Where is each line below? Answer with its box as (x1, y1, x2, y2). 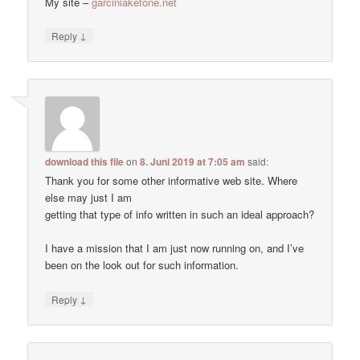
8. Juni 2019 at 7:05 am (140, 154, 246, 170)
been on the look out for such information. (45, 257, 239, 273)
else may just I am (45, 190, 133, 206)
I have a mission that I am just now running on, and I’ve (45, 240, 305, 256)
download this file (45, 154, 125, 170)
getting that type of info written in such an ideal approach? (45, 207, 315, 223)
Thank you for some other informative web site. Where (45, 173, 298, 189)
